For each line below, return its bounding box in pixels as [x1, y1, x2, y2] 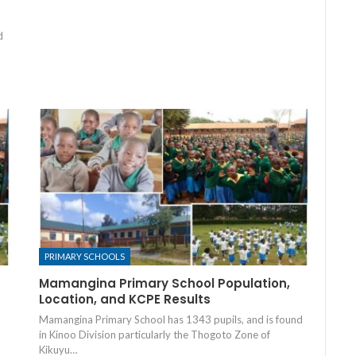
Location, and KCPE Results [38, 291, 211, 308]
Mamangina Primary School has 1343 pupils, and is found [38, 313, 303, 327]
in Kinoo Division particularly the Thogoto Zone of [38, 328, 270, 342]
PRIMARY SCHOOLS [44, 251, 125, 262]
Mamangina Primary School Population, [38, 275, 290, 292]
